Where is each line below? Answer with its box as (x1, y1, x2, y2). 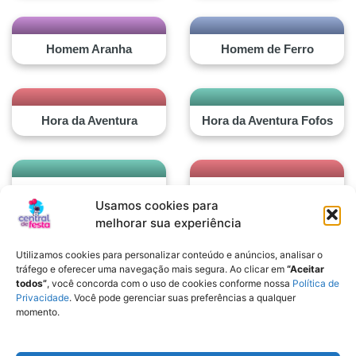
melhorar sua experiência (95, 215, 242, 230)
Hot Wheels (57, 185, 121, 199)
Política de (292, 277, 339, 289)
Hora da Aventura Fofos (201, 114, 333, 127)
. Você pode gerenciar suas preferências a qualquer (69, 292, 296, 304)
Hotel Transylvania (215, 185, 319, 199)
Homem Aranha (46, 42, 132, 56)
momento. (16, 306, 60, 318)
